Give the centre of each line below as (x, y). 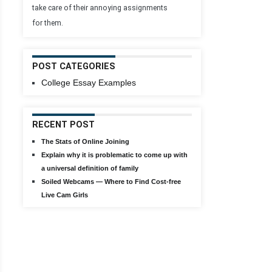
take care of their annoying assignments (100, 8)
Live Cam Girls (65, 195)
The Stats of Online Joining (85, 141)
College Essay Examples (89, 83)
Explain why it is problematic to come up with (114, 155)
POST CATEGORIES (74, 66)
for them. (48, 23)
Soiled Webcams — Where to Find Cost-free (111, 182)
